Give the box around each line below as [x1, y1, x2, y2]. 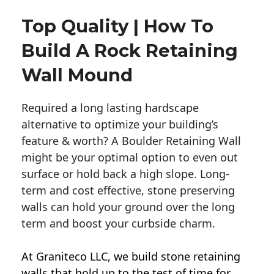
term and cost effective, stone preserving [21, 183, 235, 198]
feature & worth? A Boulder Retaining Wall [21, 133, 241, 149]
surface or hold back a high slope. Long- [21, 166, 229, 182]
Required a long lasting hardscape [21, 100, 199, 116]
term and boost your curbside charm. [21, 216, 215, 231]
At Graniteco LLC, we [21, 249, 131, 264]
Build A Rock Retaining [21, 40, 238, 62]
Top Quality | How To [21, 15, 213, 37]
